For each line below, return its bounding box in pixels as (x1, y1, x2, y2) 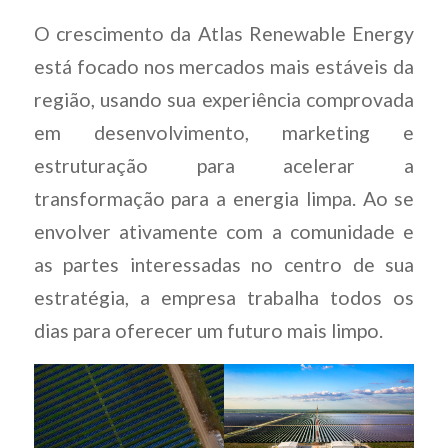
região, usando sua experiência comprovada (33, 88, 415, 112)
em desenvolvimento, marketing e (33, 121, 415, 145)
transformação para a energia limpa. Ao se (33, 187, 415, 211)
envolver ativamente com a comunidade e (33, 220, 415, 244)
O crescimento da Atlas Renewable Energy (33, 22, 415, 46)
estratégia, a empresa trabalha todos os (33, 286, 415, 310)
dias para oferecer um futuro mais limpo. (33, 319, 383, 343)
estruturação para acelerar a (33, 154, 415, 178)
